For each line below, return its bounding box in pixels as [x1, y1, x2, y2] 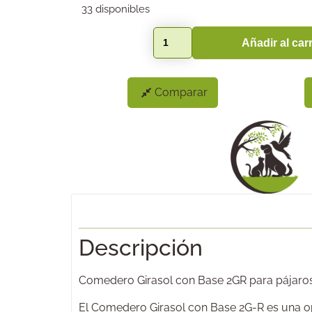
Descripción [79, 235, 203, 261]
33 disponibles [81, 2, 150, 15]
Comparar [155, 86, 208, 100]
